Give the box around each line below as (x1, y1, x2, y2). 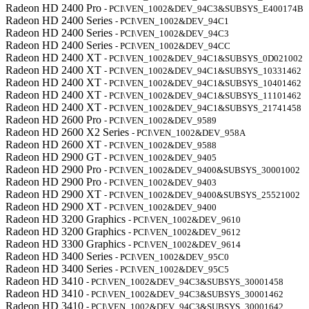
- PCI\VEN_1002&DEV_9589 (104, 115, 217, 126)
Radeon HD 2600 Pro (6, 114, 104, 126)
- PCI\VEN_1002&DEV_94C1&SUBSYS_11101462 (104, 90, 301, 101)
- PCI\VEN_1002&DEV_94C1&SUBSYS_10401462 (104, 78, 301, 88)
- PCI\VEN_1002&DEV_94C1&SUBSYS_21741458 (104, 103, 301, 113)
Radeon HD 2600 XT (6, 139, 104, 150)
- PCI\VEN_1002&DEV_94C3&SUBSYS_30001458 (86, 277, 283, 287)
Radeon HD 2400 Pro (6, 2, 104, 14)
